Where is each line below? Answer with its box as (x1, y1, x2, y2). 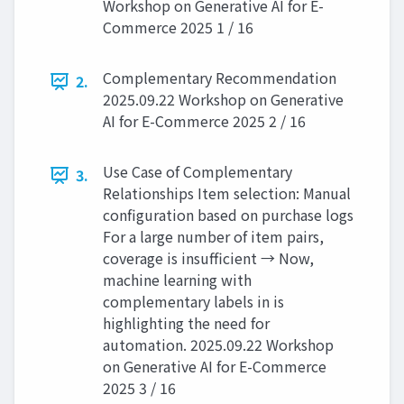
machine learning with (103, 269, 252, 291)
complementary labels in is (103, 290, 284, 313)
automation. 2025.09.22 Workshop (103, 334, 334, 356)
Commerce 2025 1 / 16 (103, 16, 253, 39)
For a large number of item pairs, (103, 225, 324, 248)
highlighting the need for (103, 312, 270, 335)
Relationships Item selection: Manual (103, 182, 351, 205)
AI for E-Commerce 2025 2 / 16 (103, 110, 306, 133)
